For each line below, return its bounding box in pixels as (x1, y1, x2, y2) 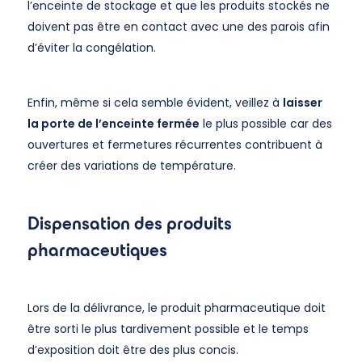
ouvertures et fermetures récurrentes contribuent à (27, 137, 322, 153)
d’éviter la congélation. (27, 40, 156, 56)
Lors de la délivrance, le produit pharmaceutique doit (27, 300, 326, 316)
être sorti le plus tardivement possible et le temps (27, 321, 309, 337)
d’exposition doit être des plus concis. (27, 342, 238, 358)
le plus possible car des (199, 116, 332, 132)
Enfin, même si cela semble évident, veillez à (27, 95, 283, 111)
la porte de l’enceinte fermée (27, 116, 200, 132)
